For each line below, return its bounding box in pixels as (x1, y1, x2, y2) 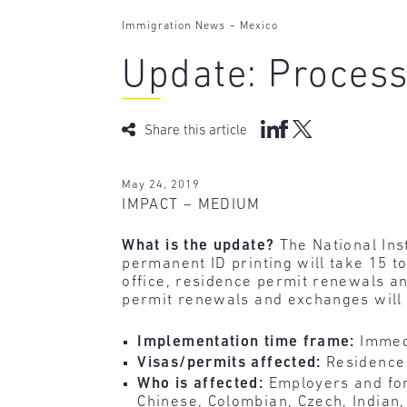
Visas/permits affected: (137, 354, 327, 371)
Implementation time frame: (137, 333, 361, 350)
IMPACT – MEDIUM (122, 196, 261, 213)
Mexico (240, 21, 279, 33)
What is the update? (122, 238, 280, 254)
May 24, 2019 (122, 178, 201, 191)
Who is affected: (137, 376, 269, 392)
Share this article (144, 124, 248, 138)
